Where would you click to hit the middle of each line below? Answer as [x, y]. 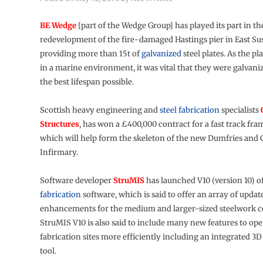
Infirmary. [59, 152]
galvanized [161, 54]
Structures [59, 124]
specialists [240, 110]
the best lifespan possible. [87, 82]
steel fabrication [189, 110]
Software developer [76, 181]
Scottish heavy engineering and [100, 110]
